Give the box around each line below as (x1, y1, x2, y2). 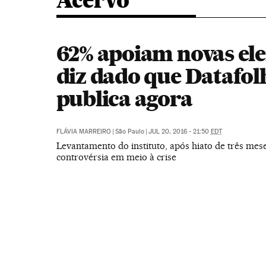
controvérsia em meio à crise (56, 151, 176, 163)
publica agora (56, 85, 192, 112)
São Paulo (115, 128, 144, 135)
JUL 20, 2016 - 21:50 (148, 128, 211, 135)
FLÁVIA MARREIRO (56, 128, 111, 135)
